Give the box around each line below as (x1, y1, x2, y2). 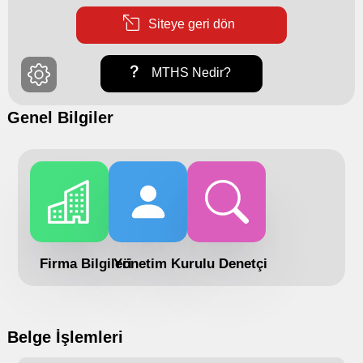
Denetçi (218, 256, 267, 272)
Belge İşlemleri (7, 328, 123, 347)
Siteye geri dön (144, 16, 235, 31)
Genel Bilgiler (7, 109, 113, 127)
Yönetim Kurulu (113, 256, 215, 272)
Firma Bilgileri (39, 256, 132, 272)
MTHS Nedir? (148, 66, 231, 80)
